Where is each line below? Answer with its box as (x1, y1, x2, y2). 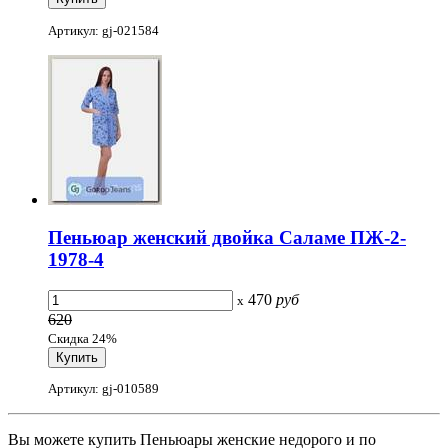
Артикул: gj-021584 (48, 22, 159, 38)
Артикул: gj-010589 (48, 381, 159, 397)
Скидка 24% (48, 331, 117, 347)
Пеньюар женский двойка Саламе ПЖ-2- (48, 227, 406, 249)
